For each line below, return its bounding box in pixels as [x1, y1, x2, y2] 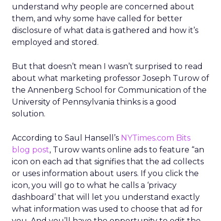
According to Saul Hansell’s [12, 133, 121, 143]
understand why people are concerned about [12, 2, 194, 11]
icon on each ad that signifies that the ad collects [12, 157, 204, 166]
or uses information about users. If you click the [12, 169, 199, 178]
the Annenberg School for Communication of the [12, 85, 207, 95]
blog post [12, 145, 49, 154]
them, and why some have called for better [12, 14, 183, 23]
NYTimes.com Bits [121, 133, 190, 143]
